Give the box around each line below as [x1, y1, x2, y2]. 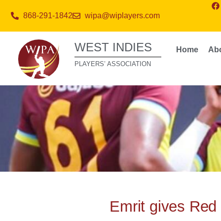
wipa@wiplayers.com [85, 11, 160, 20]
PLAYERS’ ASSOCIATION [74, 60, 151, 68]
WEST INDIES [74, 40, 152, 54]
